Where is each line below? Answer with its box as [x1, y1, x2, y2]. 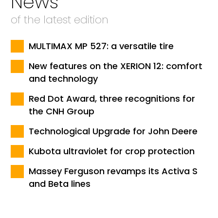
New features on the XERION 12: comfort [29, 59, 203, 72]
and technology [29, 72, 98, 85]
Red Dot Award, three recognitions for [29, 92, 196, 105]
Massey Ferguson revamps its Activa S [29, 164, 198, 177]
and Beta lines [29, 177, 91, 190]
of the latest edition [11, 12, 109, 27]
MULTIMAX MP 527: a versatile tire [29, 39, 174, 52]
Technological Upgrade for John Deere [29, 125, 198, 137]
